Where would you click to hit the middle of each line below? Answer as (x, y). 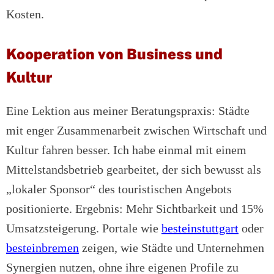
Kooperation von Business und (114, 54)
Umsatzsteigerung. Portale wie (84, 228)
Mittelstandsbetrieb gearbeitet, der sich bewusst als (134, 170)
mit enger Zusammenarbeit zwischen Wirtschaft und (136, 131)
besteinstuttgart (200, 228)
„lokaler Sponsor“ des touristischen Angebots (119, 189)
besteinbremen (43, 248)
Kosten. (25, 14)
